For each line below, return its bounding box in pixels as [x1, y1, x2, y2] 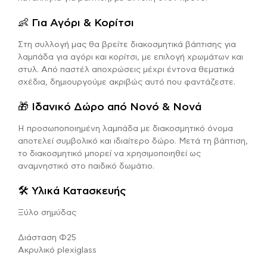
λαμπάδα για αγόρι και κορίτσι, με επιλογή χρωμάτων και [18, 52, 243, 61]
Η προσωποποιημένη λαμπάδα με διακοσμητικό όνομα [18, 124, 233, 133]
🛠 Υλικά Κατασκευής [18, 185, 126, 197]
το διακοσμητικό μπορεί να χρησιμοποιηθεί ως [18, 149, 201, 158]
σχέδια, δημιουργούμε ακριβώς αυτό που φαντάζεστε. [18, 77, 235, 86]
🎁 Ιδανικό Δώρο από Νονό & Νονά [18, 101, 201, 113]
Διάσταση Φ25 [18, 233, 76, 242]
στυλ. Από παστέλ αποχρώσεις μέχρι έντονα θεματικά [18, 65, 234, 74]
